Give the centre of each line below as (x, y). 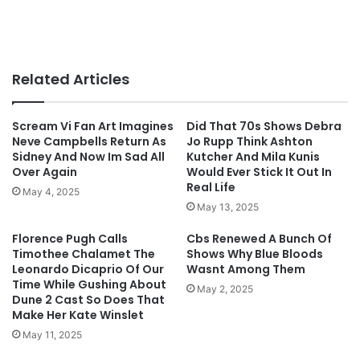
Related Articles (71, 79)
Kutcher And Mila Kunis (253, 156)
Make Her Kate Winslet (78, 315)
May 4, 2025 (51, 191)
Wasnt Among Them (246, 269)
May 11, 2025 (52, 334)
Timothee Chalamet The (84, 254)
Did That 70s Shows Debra (264, 126)
